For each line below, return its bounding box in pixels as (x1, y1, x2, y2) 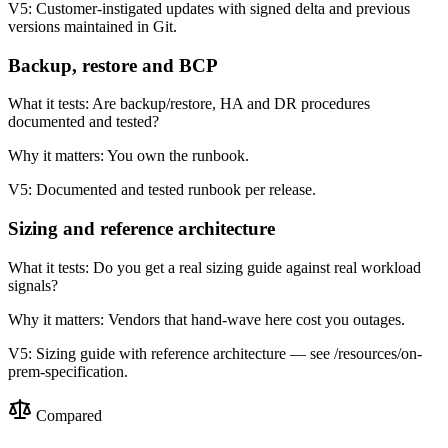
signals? (8, 276, 58, 294)
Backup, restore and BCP (8, 54, 218, 76)
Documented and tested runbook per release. (36, 181, 316, 199)
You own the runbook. (107, 147, 249, 165)
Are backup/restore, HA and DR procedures (92, 95, 370, 113)
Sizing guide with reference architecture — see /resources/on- (36, 344, 422, 362)
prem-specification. (8, 362, 128, 380)
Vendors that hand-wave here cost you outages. (108, 310, 405, 328)
